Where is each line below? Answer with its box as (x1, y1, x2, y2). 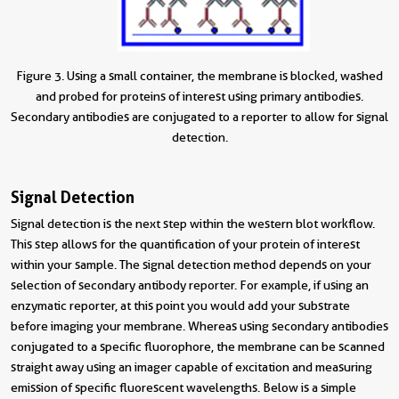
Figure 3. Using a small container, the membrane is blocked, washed (16, 69, 383, 84)
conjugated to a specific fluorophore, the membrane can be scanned (11, 339, 385, 354)
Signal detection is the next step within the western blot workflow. (11, 216, 375, 232)
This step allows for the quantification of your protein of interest (11, 237, 360, 252)
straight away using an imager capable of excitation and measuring (11, 360, 372, 375)
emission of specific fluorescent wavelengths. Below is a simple (11, 380, 356, 395)
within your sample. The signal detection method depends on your (11, 257, 371, 273)
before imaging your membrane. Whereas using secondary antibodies (11, 319, 388, 334)
